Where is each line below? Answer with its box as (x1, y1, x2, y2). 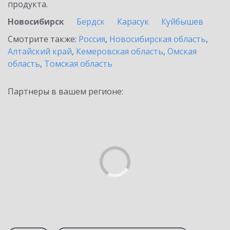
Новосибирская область (109, 33, 206, 45)
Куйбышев (161, 16, 203, 27)
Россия (79, 33, 105, 45)
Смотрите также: (8, 33, 79, 45)
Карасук (117, 16, 149, 27)
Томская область (44, 58, 112, 69)
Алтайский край (8, 46, 72, 57)
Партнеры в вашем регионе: (8, 86, 123, 97)
